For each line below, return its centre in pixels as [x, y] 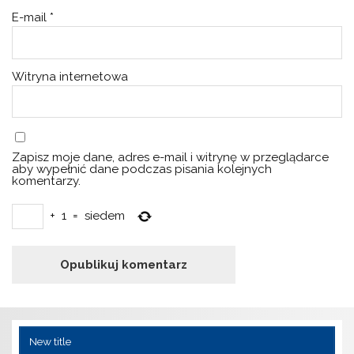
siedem [105, 216]
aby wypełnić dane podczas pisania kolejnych [142, 169]
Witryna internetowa [70, 76]
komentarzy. [47, 181]
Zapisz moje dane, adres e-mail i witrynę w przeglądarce [171, 158]
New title [50, 342]
